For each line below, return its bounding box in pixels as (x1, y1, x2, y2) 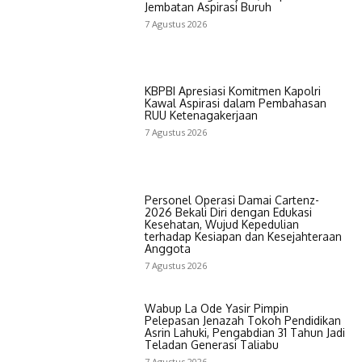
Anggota (144, 241, 191, 255)
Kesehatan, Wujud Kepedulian (144, 217, 299, 231)
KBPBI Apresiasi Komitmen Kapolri (144, 84, 321, 99)
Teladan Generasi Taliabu (144, 337, 279, 351)
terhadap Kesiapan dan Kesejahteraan (144, 229, 342, 243)
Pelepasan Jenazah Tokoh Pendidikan (144, 313, 341, 327)
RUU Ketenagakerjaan (144, 108, 258, 123)
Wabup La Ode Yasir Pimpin (144, 301, 288, 315)
